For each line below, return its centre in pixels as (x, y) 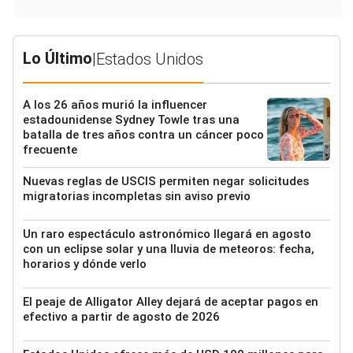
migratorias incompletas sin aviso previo (137, 196)
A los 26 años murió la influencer (115, 104)
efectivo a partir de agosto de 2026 (121, 316)
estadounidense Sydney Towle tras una (131, 119)
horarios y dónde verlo (85, 264)
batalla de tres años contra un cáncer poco (143, 134)
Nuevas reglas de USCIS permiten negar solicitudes (166, 181)
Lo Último (58, 58)
